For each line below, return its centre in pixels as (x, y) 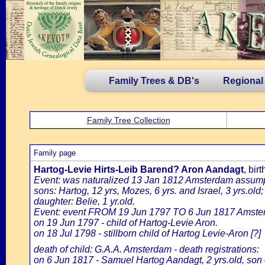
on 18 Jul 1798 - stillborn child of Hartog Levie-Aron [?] (147, 233)
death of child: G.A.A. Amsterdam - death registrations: (146, 249)
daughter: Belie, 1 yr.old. (84, 201)
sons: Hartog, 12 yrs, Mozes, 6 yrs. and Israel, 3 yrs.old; (148, 191)
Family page (55, 153)
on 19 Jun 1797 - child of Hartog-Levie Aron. (126, 223)
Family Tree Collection (128, 120)
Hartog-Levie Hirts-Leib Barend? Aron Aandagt (139, 169)
